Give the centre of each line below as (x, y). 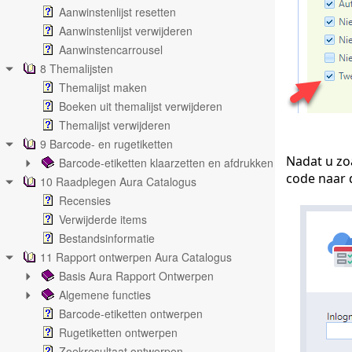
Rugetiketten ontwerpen (118, 332)
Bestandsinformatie (107, 238)
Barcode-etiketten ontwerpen (131, 313)
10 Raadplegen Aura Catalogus (118, 181)
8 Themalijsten (77, 68)
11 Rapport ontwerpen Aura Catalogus (136, 257)
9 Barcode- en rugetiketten (106, 144)
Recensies (85, 200)
